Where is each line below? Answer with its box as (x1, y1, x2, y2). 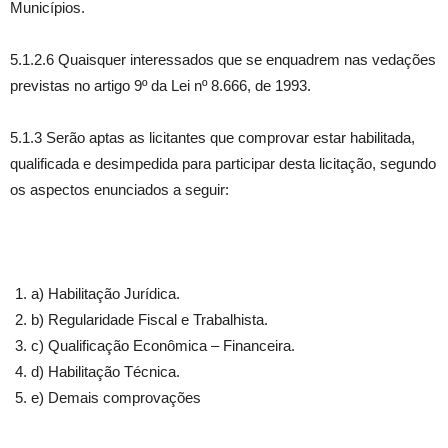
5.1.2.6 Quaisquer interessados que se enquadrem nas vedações (10, 51, 436, 68)
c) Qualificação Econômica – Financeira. (31, 337, 295, 354)
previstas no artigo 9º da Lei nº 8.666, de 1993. (10, 77, 311, 94)
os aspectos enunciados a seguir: (10, 181, 229, 198)
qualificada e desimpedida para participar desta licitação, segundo (10, 155, 436, 172)
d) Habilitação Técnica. (31, 363, 180, 380)
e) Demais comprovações (31, 389, 201, 406)
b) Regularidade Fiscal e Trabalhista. (31, 311, 268, 328)
